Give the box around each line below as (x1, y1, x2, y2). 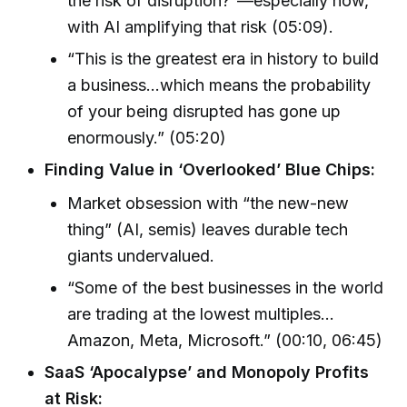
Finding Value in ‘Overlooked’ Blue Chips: (45, 160, 376, 180)
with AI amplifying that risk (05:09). (67, 16, 334, 36)
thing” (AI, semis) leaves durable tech (67, 219, 349, 239)
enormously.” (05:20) (67, 128, 227, 148)
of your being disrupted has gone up (67, 102, 342, 122)
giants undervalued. (67, 245, 215, 265)
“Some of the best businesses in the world (67, 277, 384, 297)
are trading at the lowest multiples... (67, 303, 335, 323)
